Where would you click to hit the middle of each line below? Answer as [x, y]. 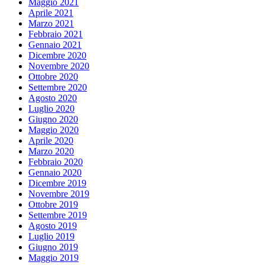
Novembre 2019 [59, 194]
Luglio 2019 [51, 237]
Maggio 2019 [54, 258]
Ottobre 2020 [53, 77]
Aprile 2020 [51, 141]
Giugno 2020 [53, 119]
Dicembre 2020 [57, 56]
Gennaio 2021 [55, 45]
